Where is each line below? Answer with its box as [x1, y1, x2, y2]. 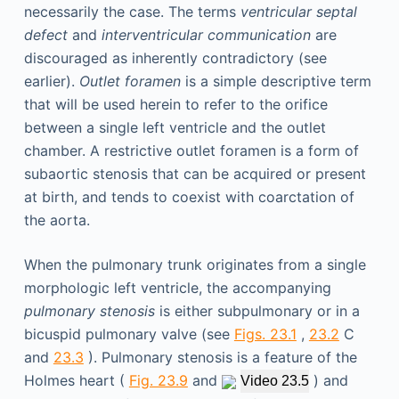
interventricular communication [101, 26, 311, 44]
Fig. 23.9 [128, 371, 188, 389]
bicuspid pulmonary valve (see [23, 325, 234, 343]
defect [23, 26, 68, 44]
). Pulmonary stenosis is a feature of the [83, 348, 357, 366]
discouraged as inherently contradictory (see [23, 49, 327, 67]
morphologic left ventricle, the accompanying [23, 279, 331, 297]
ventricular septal [240, 3, 357, 20]
